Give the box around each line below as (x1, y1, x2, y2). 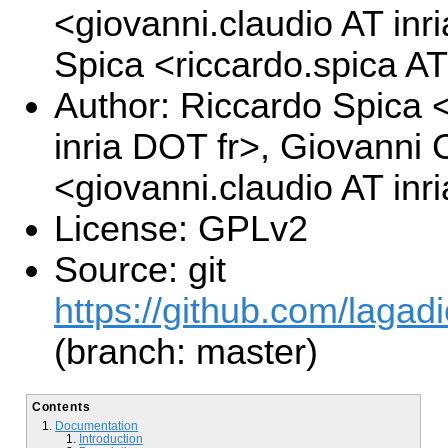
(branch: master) (54, 332, 318, 373)
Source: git (54, 250, 226, 291)
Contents (31, 399, 91, 413)
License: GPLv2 (54, 209, 308, 250)
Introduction (78, 431, 143, 445)
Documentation (55, 418, 139, 432)
